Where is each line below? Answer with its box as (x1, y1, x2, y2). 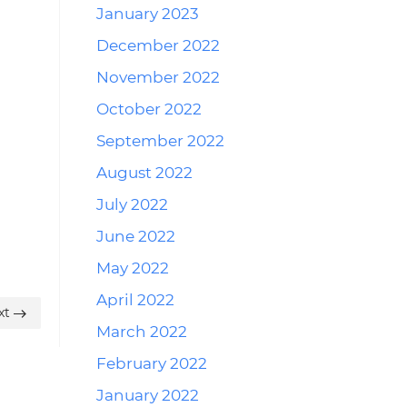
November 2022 (96, 68, 220, 86)
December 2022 (96, 36, 220, 55)
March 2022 (96, 323, 187, 341)
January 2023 (96, 5, 199, 23)
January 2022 (96, 386, 199, 404)
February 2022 (96, 354, 207, 372)
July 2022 (96, 195, 168, 213)
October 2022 (96, 100, 202, 118)
